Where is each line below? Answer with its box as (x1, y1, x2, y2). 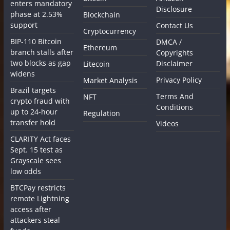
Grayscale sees (10, 155, 61, 165)
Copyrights (156, 47, 194, 57)
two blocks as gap (10, 57, 71, 68)
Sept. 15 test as (10, 144, 63, 155)
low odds (10, 166, 41, 176)
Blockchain (83, 9, 121, 20)
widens (10, 68, 35, 79)
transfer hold (10, 117, 55, 127)
